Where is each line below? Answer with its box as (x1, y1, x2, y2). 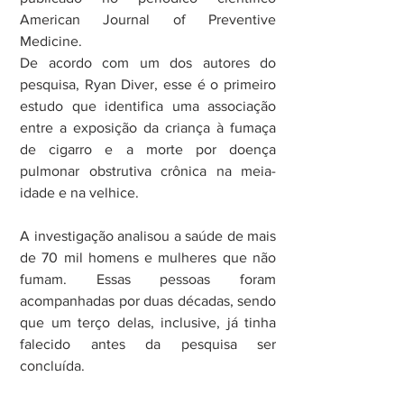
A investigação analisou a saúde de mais (20, 228, 276, 244)
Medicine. (20, 33, 82, 50)
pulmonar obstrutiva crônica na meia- (20, 163, 276, 179)
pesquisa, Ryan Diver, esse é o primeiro (20, 77, 276, 93)
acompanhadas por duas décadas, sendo (20, 293, 276, 309)
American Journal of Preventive (20, 12, 276, 28)
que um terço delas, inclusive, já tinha (20, 315, 276, 331)
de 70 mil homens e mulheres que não (20, 250, 276, 266)
